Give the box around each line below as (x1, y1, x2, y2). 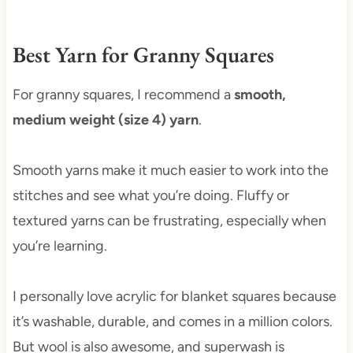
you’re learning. (12, 237, 107, 255)
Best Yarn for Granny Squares (12, 40, 274, 69)
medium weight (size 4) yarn (12, 111, 199, 129)
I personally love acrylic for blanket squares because (12, 288, 336, 306)
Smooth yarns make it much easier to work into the (12, 162, 329, 180)
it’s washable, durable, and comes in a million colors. (12, 313, 333, 331)
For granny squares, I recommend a (12, 86, 234, 104)
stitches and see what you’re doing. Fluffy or (12, 187, 289, 205)
